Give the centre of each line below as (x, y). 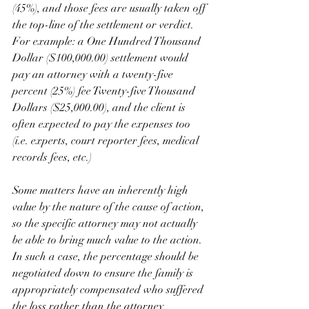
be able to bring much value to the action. (110, 240)
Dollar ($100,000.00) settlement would (102, 58)
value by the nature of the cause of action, (110, 207)
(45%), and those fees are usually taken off (110, 9)
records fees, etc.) (52, 158)
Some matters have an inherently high (102, 191)
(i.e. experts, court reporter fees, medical (107, 141)
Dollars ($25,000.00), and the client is (100, 108)
